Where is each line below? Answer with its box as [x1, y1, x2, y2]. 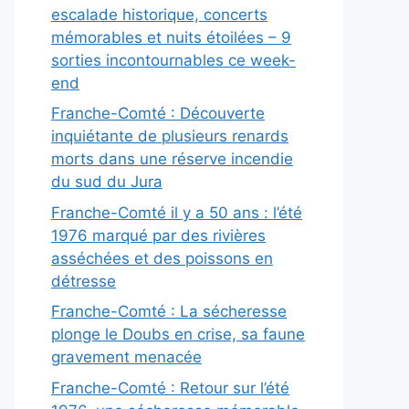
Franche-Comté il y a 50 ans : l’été [51, 203, 302, 222]
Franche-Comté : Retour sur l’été [51, 378, 289, 397]
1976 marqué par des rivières [51, 225, 266, 245]
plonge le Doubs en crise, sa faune [51, 325, 305, 344]
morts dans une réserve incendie [51, 150, 293, 169]
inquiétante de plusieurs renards [51, 127, 288, 146]
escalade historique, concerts [51, 5, 267, 24]
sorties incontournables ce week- [51, 50, 296, 69]
